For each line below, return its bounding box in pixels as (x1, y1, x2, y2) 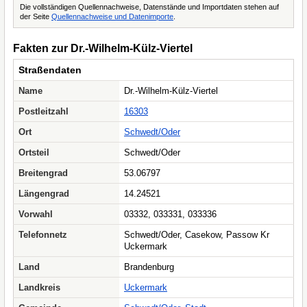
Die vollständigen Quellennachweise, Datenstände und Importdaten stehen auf (20, 3, 279, 11)
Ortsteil (19, 147, 49, 158)
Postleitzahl (19, 106, 69, 116)
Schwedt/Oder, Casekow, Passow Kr (124, 230, 269, 240)
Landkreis (19, 282, 60, 293)
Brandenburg (124, 262, 174, 272)
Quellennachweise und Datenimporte (51, 12, 173, 21)
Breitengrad (19, 168, 68, 178)
